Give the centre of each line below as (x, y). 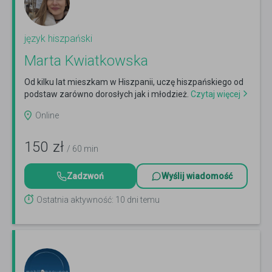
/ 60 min (83, 149)
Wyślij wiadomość (197, 176)
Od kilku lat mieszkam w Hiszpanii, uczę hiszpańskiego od (134, 82)
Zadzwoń (85, 176)
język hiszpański (58, 39)
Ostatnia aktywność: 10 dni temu (98, 200)
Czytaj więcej (215, 94)
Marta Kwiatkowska (86, 61)
